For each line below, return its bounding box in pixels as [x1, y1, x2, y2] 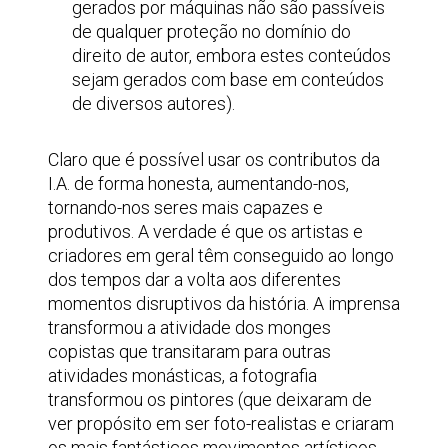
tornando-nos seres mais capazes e [48, 197, 323, 218]
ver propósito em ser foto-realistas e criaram [48, 413, 394, 434]
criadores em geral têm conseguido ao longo [48, 245, 394, 266]
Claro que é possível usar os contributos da [48, 149, 380, 170]
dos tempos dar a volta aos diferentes [48, 269, 341, 290]
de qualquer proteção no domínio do [72, 21, 351, 42]
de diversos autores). [72, 93, 235, 114]
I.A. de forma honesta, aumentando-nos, [48, 173, 349, 194]
